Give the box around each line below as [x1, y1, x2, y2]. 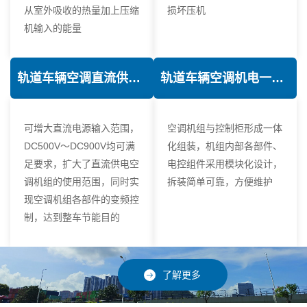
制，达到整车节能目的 [24, 211, 120, 223]
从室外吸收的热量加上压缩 [24, 4, 139, 16]
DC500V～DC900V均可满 [24, 140, 135, 151]
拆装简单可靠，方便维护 [167, 175, 273, 187]
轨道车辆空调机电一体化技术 [271, 71, 284, 85]
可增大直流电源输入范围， [24, 122, 139, 134]
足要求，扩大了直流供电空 [24, 158, 139, 169]
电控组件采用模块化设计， [167, 158, 282, 169]
